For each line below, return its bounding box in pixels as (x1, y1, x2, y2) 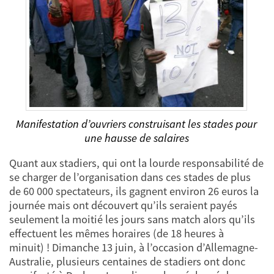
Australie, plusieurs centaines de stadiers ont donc (9, 254, 245, 269)
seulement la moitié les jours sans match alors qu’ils (9, 212, 255, 227)
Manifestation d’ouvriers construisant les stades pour (16, 116, 257, 131)
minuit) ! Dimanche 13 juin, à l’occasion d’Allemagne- (9, 240, 258, 255)
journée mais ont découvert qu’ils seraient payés (9, 198, 237, 213)
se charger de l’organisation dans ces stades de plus (9, 170, 251, 185)
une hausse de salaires (84, 130, 189, 145)
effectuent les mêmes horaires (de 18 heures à (9, 226, 224, 241)
